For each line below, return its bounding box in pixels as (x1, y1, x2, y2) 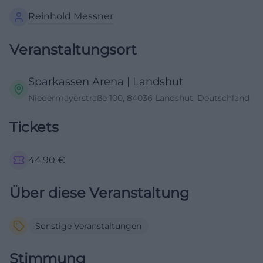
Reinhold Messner (28, 11, 113, 22)
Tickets (9, 119, 59, 136)
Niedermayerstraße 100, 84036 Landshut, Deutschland (28, 93, 249, 103)
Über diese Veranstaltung (9, 184, 189, 201)
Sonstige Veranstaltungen (35, 221, 141, 231)
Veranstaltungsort (9, 41, 137, 58)
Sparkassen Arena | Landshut (28, 75, 183, 88)
